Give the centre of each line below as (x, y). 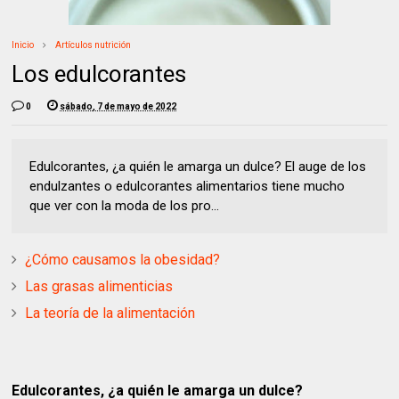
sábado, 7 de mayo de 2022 (118, 107)
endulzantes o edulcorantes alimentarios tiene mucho (187, 187)
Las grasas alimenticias (99, 287)
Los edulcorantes (99, 74)
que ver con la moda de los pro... (125, 206)
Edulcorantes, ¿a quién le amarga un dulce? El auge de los (198, 167)
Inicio (23, 45)
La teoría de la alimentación (110, 313)
